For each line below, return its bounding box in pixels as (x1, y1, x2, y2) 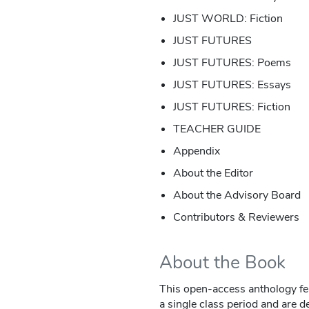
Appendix (172, 143, 220, 159)
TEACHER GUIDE (172, 121, 261, 137)
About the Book (159, 250, 286, 275)
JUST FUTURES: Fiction (172, 99, 290, 115)
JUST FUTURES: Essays (172, 77, 291, 93)
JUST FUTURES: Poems (172, 55, 291, 71)
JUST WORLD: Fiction (172, 11, 283, 27)
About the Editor (172, 166, 253, 181)
